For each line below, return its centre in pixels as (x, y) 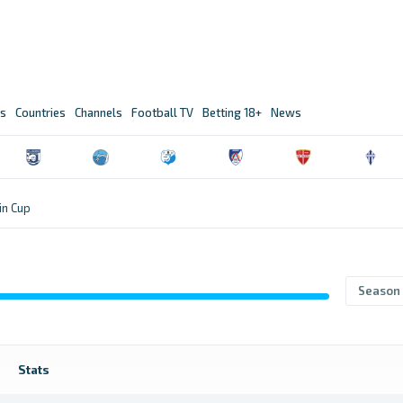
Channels (99, 112)
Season (379, 291)
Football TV (162, 112)
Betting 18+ (232, 112)
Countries (40, 112)
